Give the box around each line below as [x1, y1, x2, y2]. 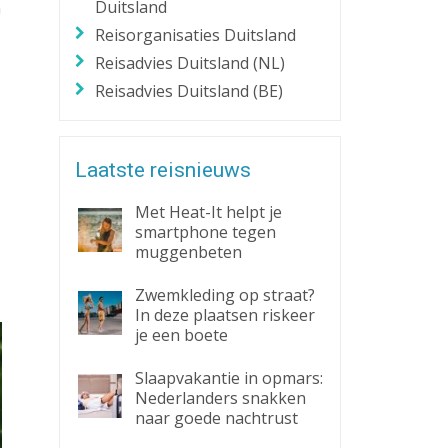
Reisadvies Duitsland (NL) [95, 52, 286, 74]
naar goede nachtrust [134, 407, 298, 429]
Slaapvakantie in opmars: [134, 367, 323, 389]
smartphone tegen [134, 221, 276, 243]
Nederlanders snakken [134, 387, 306, 409]
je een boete [134, 324, 228, 346]
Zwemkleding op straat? [134, 284, 315, 306]
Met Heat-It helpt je [134, 201, 282, 223]
